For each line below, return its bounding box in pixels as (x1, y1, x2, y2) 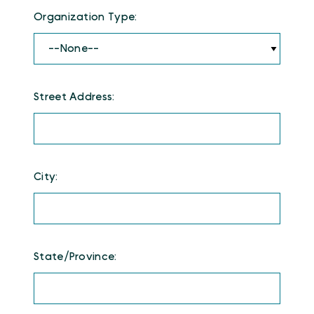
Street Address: (34, 91, 115, 102)
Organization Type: (34, 11, 137, 22)
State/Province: (34, 251, 117, 262)
